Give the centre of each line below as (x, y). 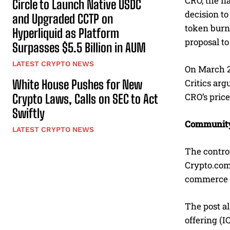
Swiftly (28, 113)
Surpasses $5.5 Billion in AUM (79, 48)
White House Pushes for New (77, 85)
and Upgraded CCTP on (63, 19)
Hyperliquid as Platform (66, 33)
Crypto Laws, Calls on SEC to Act (85, 99)
